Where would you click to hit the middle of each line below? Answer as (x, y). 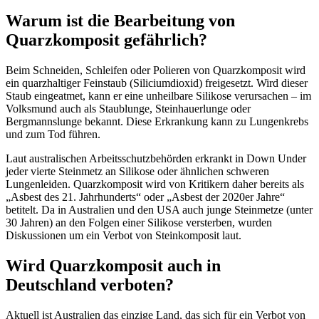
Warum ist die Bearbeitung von (120, 21)
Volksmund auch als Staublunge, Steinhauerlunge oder (128, 108)
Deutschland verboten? (90, 284)
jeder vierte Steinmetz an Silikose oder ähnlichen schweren (137, 171)
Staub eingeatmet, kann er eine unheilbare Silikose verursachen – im (158, 95)
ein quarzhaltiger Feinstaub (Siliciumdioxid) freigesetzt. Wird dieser (157, 83)
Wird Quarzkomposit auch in (113, 265)
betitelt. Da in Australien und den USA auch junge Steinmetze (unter (159, 209)
